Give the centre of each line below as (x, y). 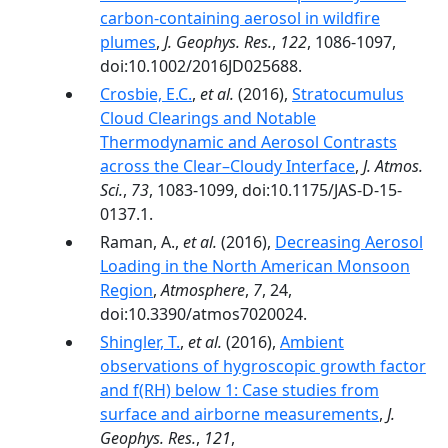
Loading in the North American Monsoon (255, 266)
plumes (128, 42)
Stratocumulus (348, 94)
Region (126, 290)
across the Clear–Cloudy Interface (227, 166)
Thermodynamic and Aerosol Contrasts (248, 142)
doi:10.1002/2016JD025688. (201, 66)
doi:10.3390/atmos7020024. (203, 314)
